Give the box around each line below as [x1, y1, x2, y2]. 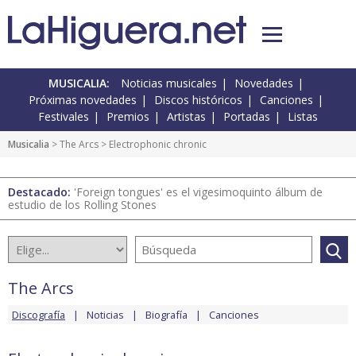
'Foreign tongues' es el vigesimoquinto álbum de [74, 184, 323, 200]
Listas [288, 109, 318, 125]
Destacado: [8, 184, 74, 200]
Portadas [223, 109, 270, 125]
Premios [106, 109, 149, 125]
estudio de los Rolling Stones [8, 197, 157, 213]
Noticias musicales [121, 75, 217, 91]
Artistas [167, 109, 206, 125]
